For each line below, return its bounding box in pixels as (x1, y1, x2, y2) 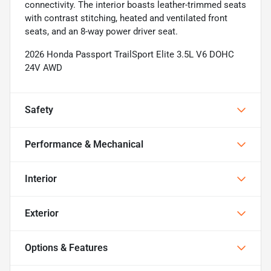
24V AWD (25, 62, 62, 73)
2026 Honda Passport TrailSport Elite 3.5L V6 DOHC (25, 48, 234, 60)
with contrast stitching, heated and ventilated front (25, 12, 227, 24)
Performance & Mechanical (25, 138, 143, 150)
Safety (25, 103, 53, 116)
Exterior (25, 207, 59, 219)
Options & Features (25, 241, 108, 253)
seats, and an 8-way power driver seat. (25, 25, 178, 37)
